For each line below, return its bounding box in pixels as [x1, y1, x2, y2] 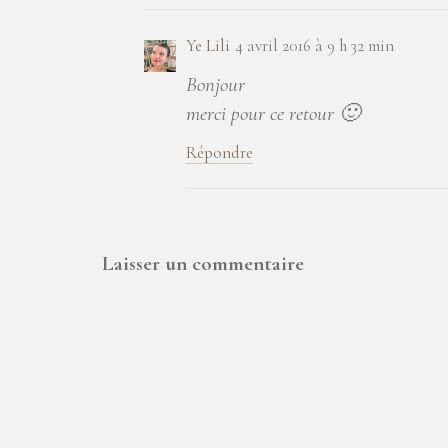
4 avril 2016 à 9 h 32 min [235, 35, 394, 57]
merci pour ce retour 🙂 [186, 101, 360, 127]
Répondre [186, 142, 253, 164]
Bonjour [186, 72, 245, 98]
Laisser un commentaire [102, 251, 304, 277]
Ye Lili [186, 35, 230, 57]
